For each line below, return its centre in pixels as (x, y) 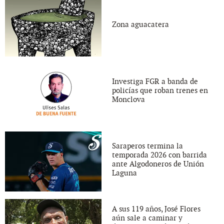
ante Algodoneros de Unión (158, 164)
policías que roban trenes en (160, 91)
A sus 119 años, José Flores (156, 209)
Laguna (124, 173)
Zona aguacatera (140, 24)
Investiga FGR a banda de (155, 82)
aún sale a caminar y (147, 218)
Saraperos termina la (147, 146)
